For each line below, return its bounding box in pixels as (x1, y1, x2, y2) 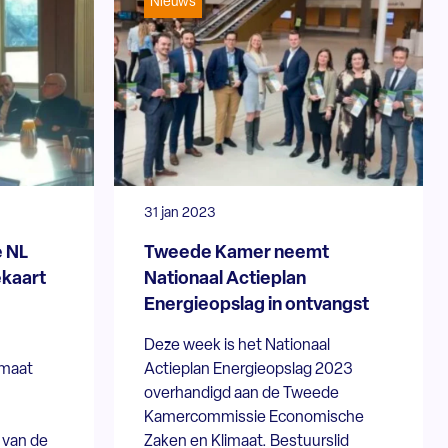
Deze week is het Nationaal (144, 337, 331, 354)
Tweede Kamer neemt (144, 243, 330, 263)
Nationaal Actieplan (144, 269, 307, 289)
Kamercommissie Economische (144, 409, 365, 426)
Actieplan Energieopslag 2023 (144, 361, 354, 378)
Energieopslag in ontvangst (144, 295, 370, 315)
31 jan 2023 (144, 205, 217, 221)
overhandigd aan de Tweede (144, 385, 340, 402)
